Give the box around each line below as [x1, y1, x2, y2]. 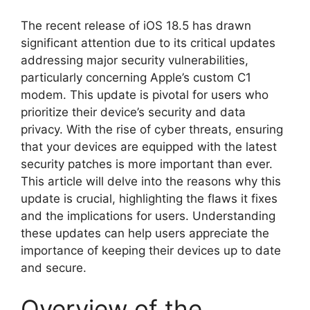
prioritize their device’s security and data [21, 104, 246, 119]
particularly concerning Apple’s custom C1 [21, 70, 251, 84]
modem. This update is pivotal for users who [21, 87, 268, 102]
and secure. [21, 260, 86, 275]
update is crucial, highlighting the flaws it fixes [21, 191, 277, 206]
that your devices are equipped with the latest [21, 139, 277, 154]
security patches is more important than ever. [21, 156, 273, 171]
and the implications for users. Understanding [21, 208, 275, 223]
